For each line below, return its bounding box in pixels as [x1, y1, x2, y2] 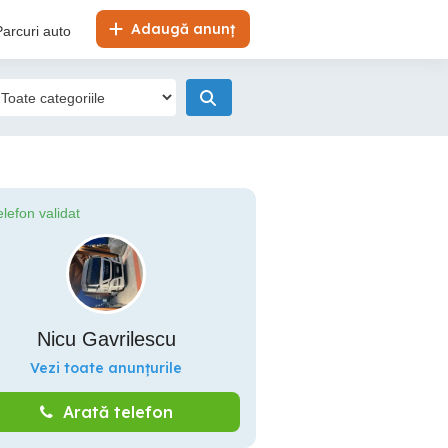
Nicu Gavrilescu [36, 328, 176, 350]
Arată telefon [62, 402, 173, 422]
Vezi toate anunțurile [30, 359, 182, 377]
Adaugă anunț [127, 20, 235, 38]
